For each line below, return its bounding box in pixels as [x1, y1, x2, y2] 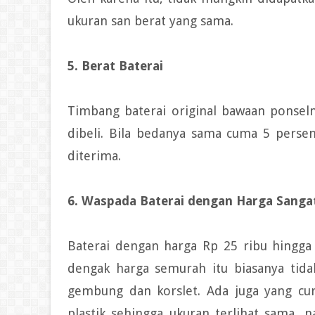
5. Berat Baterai [67, 58, 163, 74]
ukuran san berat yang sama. [67, 13, 233, 29]
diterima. [67, 148, 121, 164]
